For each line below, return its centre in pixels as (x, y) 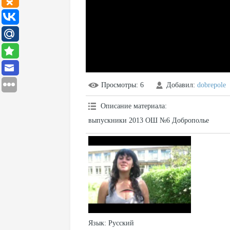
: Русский (119, 223)
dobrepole (212, 85)
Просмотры (119, 85)
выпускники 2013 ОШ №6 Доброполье (149, 120)
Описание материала (133, 106)
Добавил (180, 85)
